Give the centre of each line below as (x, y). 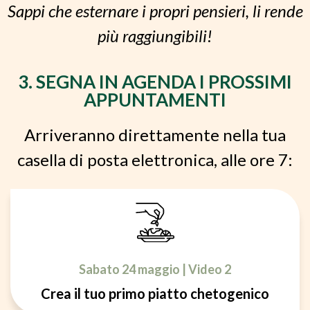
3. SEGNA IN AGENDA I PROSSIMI (155, 81)
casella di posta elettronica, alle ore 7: (155, 159)
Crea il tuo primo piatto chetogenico (155, 293)
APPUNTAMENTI (155, 99)
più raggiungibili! (155, 36)
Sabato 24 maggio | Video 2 (155, 269)
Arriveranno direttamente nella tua (155, 134)
